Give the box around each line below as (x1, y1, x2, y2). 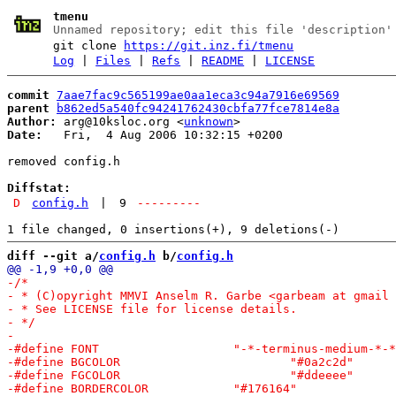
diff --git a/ (7, 248, 99, 263)
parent (7, 101, 49, 115)
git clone (53, 39, 125, 52)
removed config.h (7, 154, 120, 168)
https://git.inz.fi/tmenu (124, 39, 294, 52)
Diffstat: (7, 180, 71, 194)
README (202, 54, 245, 67)
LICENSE (265, 54, 316, 67)
